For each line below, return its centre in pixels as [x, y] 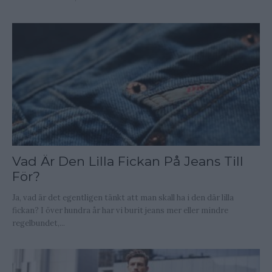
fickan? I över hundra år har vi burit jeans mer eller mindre [120, 210]
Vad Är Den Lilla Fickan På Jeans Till [128, 161]
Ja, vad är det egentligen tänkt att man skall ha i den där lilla [123, 197]
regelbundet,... [39, 223]
